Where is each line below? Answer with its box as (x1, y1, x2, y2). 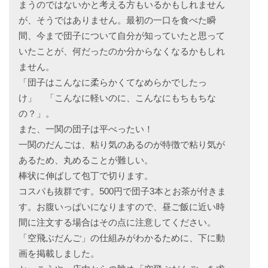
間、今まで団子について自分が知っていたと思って (18, 31, 225, 41)
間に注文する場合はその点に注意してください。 (18, 217, 216, 228)
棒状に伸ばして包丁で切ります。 (18, 170, 153, 181)
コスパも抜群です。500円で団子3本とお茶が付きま (18, 186, 226, 197)
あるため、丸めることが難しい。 (18, 155, 153, 166)
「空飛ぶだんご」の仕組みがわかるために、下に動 (18, 233, 225, 243)
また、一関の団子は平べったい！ (18, 124, 153, 135)
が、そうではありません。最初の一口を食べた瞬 (18, 15, 216, 26)
